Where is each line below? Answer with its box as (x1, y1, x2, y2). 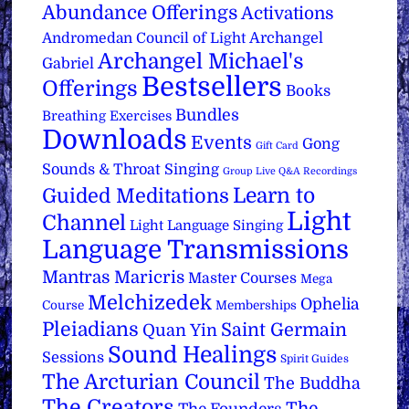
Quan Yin (142, 321, 218, 341)
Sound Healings (108, 342, 278, 369)
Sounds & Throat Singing (42, 161, 220, 179)
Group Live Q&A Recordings (223, 165, 358, 178)
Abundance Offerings (42, 2, 238, 25)
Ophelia (300, 295, 360, 314)
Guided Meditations (42, 184, 230, 208)
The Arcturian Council (42, 371, 261, 394)
